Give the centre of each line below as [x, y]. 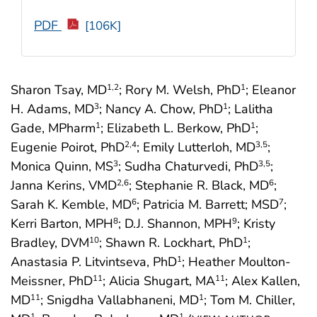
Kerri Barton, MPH [62, 223]
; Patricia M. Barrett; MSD [208, 204]
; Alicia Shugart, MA [159, 281]
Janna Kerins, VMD [64, 185]
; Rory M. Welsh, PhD [180, 90]
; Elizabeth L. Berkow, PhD [175, 128]
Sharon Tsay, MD [59, 90]
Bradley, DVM [50, 242]
